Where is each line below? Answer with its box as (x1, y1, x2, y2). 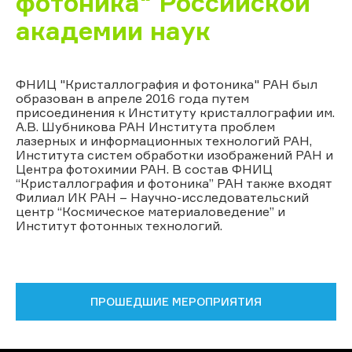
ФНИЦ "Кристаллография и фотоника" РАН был (16, 75, 317, 92)
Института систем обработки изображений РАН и (16, 146, 333, 163)
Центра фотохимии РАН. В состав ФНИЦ (16, 160, 273, 177)
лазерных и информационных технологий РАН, (16, 132, 312, 148)
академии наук (16, 15, 211, 46)
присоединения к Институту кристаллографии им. (16, 104, 335, 120)
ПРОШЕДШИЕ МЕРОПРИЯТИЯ (90, 294, 262, 308)
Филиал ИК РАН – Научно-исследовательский (16, 189, 309, 205)
